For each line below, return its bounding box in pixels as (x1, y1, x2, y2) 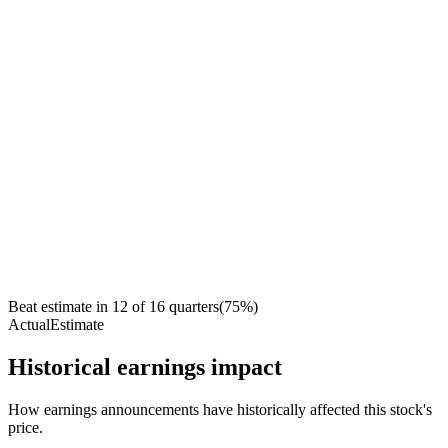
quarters (169, 298, 219, 316)
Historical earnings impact (8, 354, 282, 381)
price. (8, 419, 43, 437)
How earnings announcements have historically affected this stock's (8, 401, 432, 419)
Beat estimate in (8, 298, 108, 316)
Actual (8, 316, 50, 334)
